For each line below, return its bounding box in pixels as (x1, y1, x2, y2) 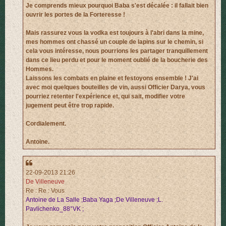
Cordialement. (26, 120, 66, 128)
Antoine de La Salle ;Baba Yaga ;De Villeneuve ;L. (26, 196, 163, 203)
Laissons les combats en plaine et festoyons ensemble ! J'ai (26, 75, 198, 82)
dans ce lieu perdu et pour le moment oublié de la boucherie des (26, 56, 208, 64)
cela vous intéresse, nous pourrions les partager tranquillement (26, 47, 208, 55)
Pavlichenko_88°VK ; (26, 205, 84, 212)
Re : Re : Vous (26, 187, 65, 194)
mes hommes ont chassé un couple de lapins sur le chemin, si (26, 38, 203, 46)
